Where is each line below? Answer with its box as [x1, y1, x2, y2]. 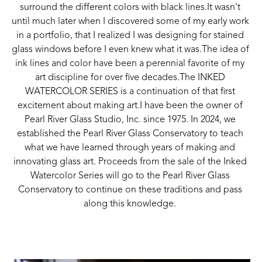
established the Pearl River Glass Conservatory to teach [16, 129, 243, 139]
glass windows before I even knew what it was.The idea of [12, 45, 249, 55]
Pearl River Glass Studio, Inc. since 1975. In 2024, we [24, 115, 236, 125]
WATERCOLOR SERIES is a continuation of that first [25, 87, 235, 97]
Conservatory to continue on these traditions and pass [18, 185, 242, 195]
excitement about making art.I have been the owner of [17, 101, 243, 111]
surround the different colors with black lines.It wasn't [19, 3, 240, 13]
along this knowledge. [84, 199, 178, 209]
